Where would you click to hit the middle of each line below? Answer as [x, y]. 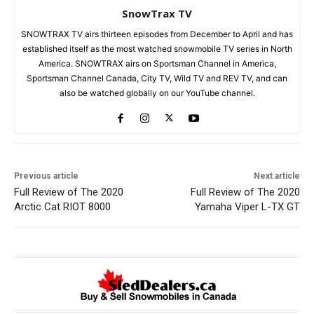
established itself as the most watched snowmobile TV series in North [157, 48]
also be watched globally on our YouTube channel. [157, 93]
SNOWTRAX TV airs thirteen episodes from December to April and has [157, 34]
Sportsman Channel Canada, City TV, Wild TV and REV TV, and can [157, 78]
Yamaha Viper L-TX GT [247, 206]
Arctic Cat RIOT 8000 [62, 206]
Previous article [46, 176]
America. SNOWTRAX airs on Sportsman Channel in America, [157, 63]
